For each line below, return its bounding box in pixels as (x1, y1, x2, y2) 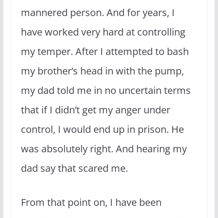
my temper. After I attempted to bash (20, 44, 189, 58)
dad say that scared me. (20, 161, 128, 175)
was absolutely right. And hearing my (20, 142, 187, 155)
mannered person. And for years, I (20, 5, 175, 19)
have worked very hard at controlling (20, 25, 185, 38)
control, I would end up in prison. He (20, 122, 184, 136)
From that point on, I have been (20, 195, 162, 209)
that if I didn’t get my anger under (20, 103, 170, 116)
